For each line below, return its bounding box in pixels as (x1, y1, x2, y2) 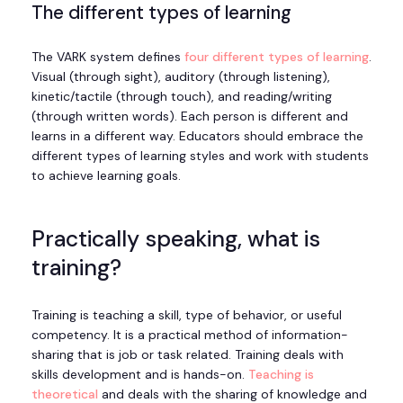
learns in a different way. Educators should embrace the (31, 127, 363, 144)
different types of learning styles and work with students (31, 147, 369, 164)
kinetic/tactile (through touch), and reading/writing (31, 87, 332, 104)
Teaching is (248, 366, 314, 383)
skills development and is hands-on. (31, 366, 248, 383)
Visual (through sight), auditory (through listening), (31, 67, 330, 85)
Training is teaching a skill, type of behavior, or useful (31, 307, 342, 324)
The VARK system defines (31, 48, 184, 65)
